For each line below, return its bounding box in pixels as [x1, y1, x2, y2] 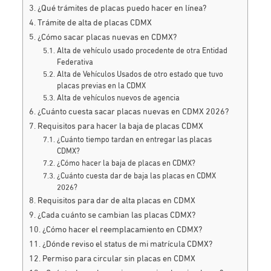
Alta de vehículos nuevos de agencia [56, 94, 180, 102]
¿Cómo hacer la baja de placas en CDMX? [56, 159, 195, 168]
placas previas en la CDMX [56, 82, 146, 90]
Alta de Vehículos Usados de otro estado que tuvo [56, 70, 223, 79]
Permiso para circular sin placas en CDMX [42, 254, 196, 263]
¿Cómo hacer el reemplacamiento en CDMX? [42, 225, 203, 234]
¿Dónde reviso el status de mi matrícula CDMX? [42, 240, 213, 249]
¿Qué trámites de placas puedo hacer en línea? [38, 4, 207, 13]
